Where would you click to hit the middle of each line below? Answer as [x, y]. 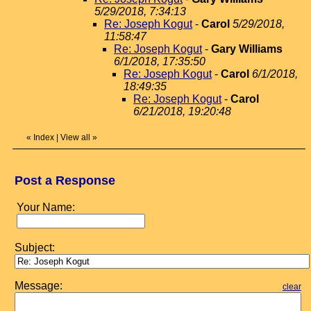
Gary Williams [247, 49]
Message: [39, 286]
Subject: [35, 247]
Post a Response [65, 180]
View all [75, 137]
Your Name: [46, 207]
